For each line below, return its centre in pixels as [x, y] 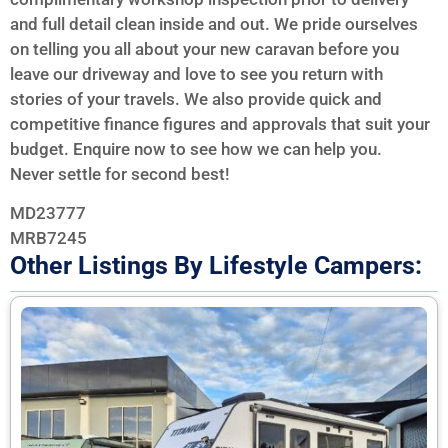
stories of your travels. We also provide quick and [196, 98]
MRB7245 [48, 238]
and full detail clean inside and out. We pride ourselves [214, 23]
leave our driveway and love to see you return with [196, 73]
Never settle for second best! [120, 173]
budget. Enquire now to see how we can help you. [196, 148]
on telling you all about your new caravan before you [204, 48]
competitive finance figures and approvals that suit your [220, 123]
